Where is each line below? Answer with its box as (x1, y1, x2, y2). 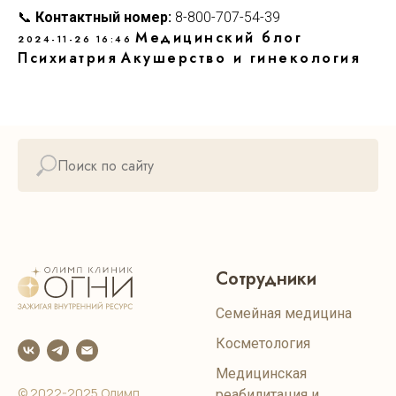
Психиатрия (18, 48, 118, 68)
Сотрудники (216, 266, 316, 292)
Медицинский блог (135, 27, 302, 48)
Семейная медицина (216, 305, 352, 322)
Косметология (216, 335, 310, 352)
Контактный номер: (35, 9, 171, 26)
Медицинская (216, 365, 307, 382)
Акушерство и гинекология (121, 48, 361, 68)
